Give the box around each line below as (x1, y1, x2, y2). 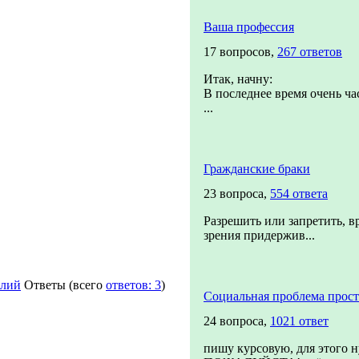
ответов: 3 (106, 278, 161, 292)
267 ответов (277, 45, 342, 58)
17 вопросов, (204, 45, 277, 58)
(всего (69, 278, 106, 292)
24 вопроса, (204, 314, 270, 328)
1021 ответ (270, 314, 329, 328)
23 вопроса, (204, 187, 270, 200)
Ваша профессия (204, 20, 294, 34)
